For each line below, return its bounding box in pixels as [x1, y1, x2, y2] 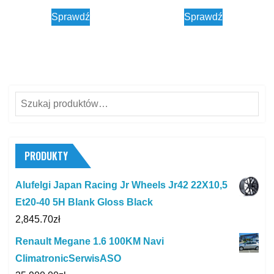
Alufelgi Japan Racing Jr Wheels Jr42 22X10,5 [15, 179, 228, 190]
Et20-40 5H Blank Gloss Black [15, 196, 153, 207]
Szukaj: [15, 94, 47, 105]
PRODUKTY [24, 148, 68, 163]
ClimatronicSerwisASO [15, 253, 121, 264]
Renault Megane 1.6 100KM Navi [15, 235, 164, 246]
